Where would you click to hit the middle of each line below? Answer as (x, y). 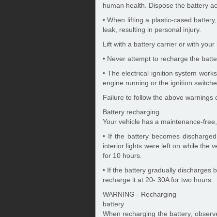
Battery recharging (131, 112)
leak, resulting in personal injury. (152, 30)
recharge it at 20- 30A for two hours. (158, 180)
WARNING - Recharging (139, 194)
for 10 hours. (122, 155)
